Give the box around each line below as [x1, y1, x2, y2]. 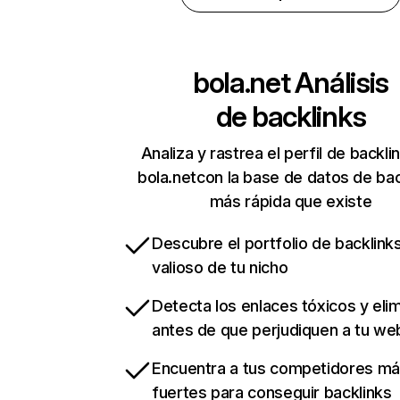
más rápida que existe [209, 192, 372, 212]
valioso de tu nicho [152, 258, 288, 278]
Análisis [289, 65, 389, 101]
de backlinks [215, 99, 366, 135]
